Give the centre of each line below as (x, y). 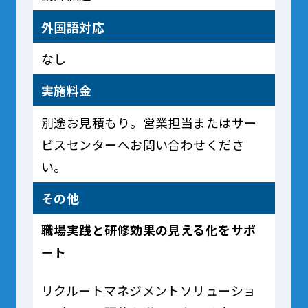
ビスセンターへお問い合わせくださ (143, 144)
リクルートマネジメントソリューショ (148, 290)
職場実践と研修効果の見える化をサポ (148, 230)
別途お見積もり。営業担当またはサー (149, 122)
